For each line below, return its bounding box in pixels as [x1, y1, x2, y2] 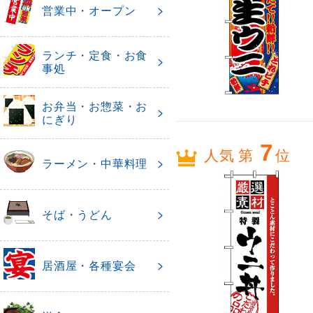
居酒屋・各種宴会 [42, 257, 136, 273]
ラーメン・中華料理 [42, 155, 148, 171]
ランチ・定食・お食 [42, 47, 148, 63]
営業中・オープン [42, 2, 136, 18]
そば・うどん [42, 206, 112, 222]
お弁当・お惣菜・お [42, 98, 148, 114]
